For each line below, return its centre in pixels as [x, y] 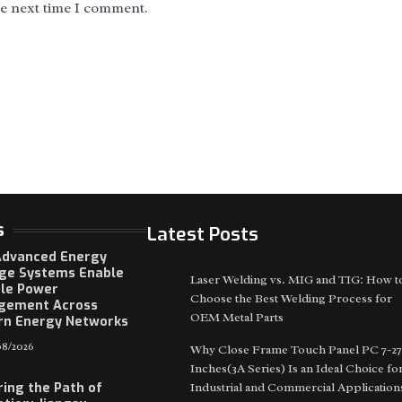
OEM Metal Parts [237, 317]
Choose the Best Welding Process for [291, 298]
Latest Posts [203, 234]
